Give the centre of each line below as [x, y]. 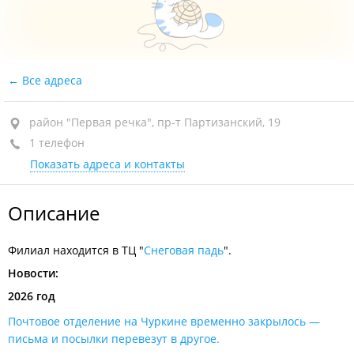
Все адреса [51, 80]
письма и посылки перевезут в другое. [114, 339]
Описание [54, 213]
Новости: [33, 273]
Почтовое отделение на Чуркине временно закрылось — [164, 321]
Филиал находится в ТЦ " [76, 250]
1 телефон [55, 143]
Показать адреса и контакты [107, 164]
